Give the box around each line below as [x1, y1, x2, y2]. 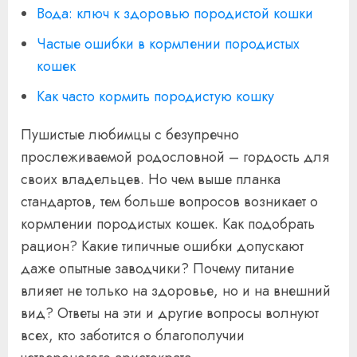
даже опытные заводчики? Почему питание [21, 258, 294, 280]
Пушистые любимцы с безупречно [21, 124, 239, 146]
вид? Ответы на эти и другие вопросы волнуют [21, 303, 319, 324]
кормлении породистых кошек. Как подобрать [21, 214, 315, 235]
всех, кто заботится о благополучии [21, 325, 245, 347]
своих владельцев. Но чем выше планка [21, 169, 280, 190]
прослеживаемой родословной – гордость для [21, 147, 329, 168]
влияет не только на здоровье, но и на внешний [21, 280, 331, 302]
